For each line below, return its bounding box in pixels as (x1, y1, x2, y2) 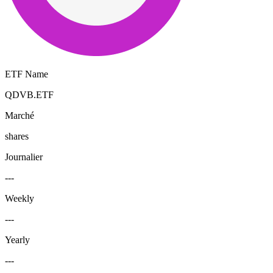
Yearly (5, 234, 30, 245)
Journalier (5, 151, 43, 162)
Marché (5, 110, 34, 121)
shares (5, 130, 29, 141)
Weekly (5, 193, 34, 204)
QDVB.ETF (5, 89, 54, 100)
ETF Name (5, 68, 48, 79)
